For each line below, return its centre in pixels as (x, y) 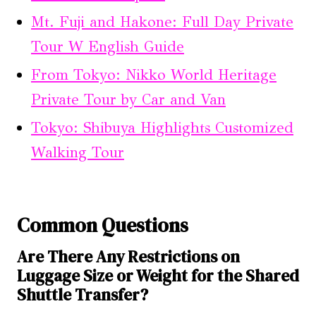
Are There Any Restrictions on (128, 257)
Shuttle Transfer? (83, 295)
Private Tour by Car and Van (128, 99)
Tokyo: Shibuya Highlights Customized (162, 128)
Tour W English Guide (108, 47)
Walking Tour (78, 152)
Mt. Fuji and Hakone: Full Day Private (162, 22)
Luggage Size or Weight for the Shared (158, 276)
